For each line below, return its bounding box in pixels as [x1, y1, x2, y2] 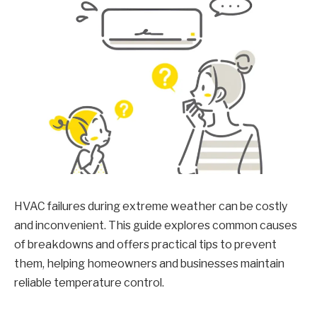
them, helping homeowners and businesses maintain [14, 256, 284, 270]
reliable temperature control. [14, 275, 164, 289]
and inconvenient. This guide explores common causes [14, 218, 297, 232]
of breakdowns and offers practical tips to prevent [14, 237, 277, 251]
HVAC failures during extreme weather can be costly [14, 199, 287, 213]
